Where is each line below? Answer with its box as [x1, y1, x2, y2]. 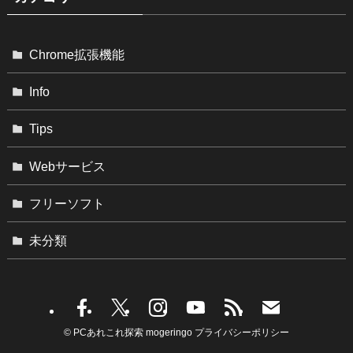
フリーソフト [29, 195, 106, 210]
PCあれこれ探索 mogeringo [71, 327, 195, 339]
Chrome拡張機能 [29, 46, 125, 61]
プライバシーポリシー [195, 327, 289, 339]
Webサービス [29, 158, 106, 173]
